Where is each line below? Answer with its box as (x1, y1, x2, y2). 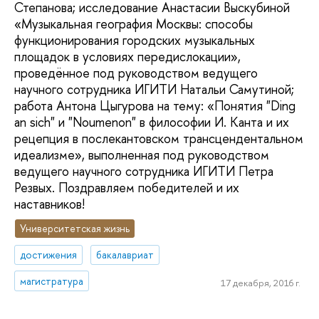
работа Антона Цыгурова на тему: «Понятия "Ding (14, 97, 296, 115)
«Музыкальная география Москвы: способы (14, 15, 253, 33)
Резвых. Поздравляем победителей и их (14, 179, 239, 197)
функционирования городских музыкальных (14, 31, 255, 50)
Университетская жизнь (20, 221, 130, 235)
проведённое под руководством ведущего (14, 64, 258, 83)
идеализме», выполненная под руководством (14, 146, 269, 164)
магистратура (20, 273, 84, 288)
